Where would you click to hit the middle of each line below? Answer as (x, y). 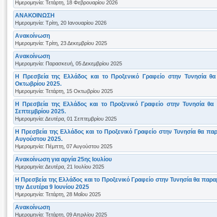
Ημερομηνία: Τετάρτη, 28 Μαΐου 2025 (58, 194)
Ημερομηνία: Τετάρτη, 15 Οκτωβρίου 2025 (64, 91)
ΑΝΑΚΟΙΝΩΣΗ (35, 15)
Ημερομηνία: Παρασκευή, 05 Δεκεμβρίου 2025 (69, 63)
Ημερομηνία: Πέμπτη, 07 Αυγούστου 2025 (64, 146)
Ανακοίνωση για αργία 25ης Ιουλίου (63, 159)
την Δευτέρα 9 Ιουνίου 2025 (52, 187)
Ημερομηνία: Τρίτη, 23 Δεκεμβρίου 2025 (61, 43)
